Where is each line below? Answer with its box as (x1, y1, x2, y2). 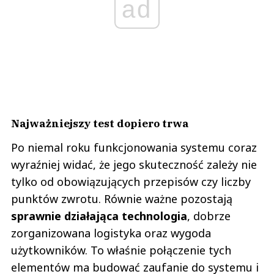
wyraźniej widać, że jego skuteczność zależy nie (11, 157, 257, 172)
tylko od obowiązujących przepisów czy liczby (11, 174, 251, 190)
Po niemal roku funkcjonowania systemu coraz (11, 140, 257, 155)
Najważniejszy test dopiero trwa (11, 116, 189, 131)
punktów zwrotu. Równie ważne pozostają (11, 191, 232, 207)
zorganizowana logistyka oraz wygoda (11, 226, 211, 241)
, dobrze (187, 209, 231, 224)
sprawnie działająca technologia (11, 209, 187, 224)
